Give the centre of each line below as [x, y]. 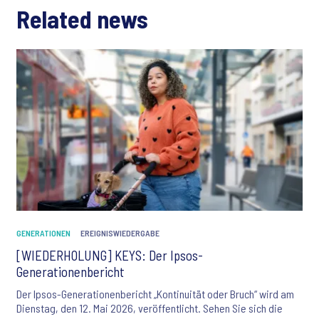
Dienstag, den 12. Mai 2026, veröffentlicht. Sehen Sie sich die [150, 308]
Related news [82, 19]
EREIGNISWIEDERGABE [120, 233]
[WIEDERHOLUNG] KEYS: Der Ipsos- [110, 256]
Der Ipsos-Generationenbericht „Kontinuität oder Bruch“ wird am [155, 294]
